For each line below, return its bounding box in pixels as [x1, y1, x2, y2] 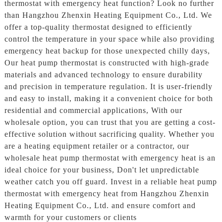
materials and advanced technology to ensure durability [4, 70, 203, 79]
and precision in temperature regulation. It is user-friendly [4, 82, 213, 91]
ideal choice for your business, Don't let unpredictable [4, 166, 199, 174]
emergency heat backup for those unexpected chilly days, [4, 47, 210, 55]
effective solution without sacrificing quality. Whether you [4, 130, 215, 139]
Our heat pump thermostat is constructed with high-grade [4, 58, 209, 67]
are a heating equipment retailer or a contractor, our [4, 142, 189, 151]
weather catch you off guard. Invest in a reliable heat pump [4, 177, 217, 186]
